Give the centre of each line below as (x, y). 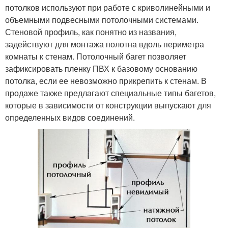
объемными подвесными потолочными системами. (102, 20)
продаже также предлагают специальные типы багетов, (110, 93)
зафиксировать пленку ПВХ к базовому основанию (101, 68)
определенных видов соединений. (70, 117)
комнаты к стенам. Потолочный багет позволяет (96, 56)
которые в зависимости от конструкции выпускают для (108, 105)
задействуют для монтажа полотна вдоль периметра (105, 44)
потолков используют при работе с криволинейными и (108, 7)
